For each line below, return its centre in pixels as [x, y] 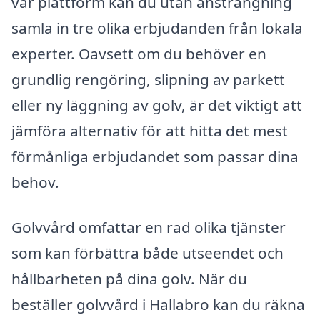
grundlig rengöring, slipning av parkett [148, 79]
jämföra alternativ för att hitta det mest [150, 130]
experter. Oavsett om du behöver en [139, 53]
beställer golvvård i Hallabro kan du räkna [158, 305]
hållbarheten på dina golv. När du [129, 279]
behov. [35, 182]
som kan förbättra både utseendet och [147, 253]
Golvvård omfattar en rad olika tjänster [149, 227]
